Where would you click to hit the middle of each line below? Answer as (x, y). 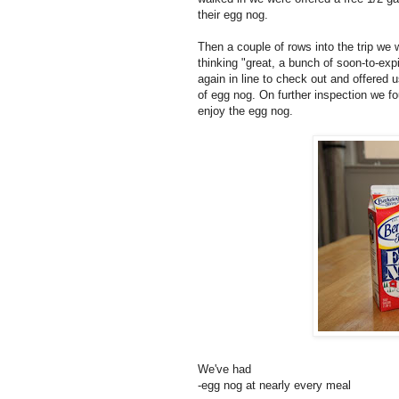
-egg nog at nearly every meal (274, 385)
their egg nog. (233, 14)
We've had (224, 369)
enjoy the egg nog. (245, 110)
